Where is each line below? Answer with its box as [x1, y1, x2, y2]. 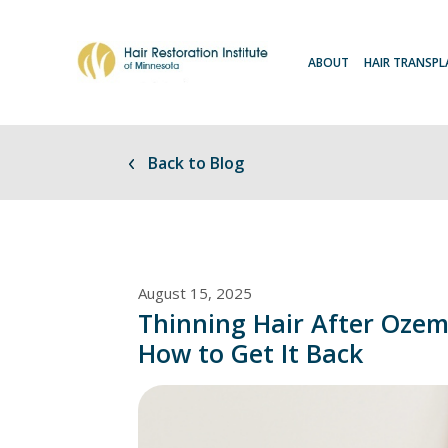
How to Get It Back [138, 335, 363, 370]
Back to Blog [143, 151, 244, 174]
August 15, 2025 [138, 282, 252, 303]
